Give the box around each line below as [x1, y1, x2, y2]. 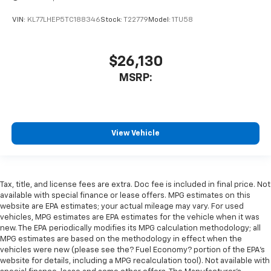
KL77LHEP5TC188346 [27, 16, 100, 24]
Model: [148, 16, 172, 24]
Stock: [100, 16, 123, 24]
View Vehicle [111, 129, 160, 137]
